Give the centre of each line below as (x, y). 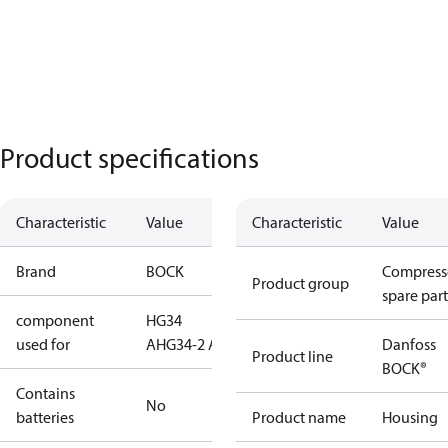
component (55, 320)
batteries (45, 417)
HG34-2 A (187, 344)
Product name (299, 417)
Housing (410, 417)
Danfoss (409, 344)
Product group (300, 283)
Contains (45, 393)
